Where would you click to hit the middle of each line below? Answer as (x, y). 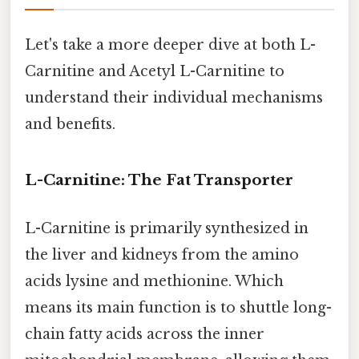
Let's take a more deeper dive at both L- (170, 44)
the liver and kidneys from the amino (162, 254)
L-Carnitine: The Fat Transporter (159, 180)
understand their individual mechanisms (174, 97)
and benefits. (70, 124)
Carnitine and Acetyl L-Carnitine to (155, 71)
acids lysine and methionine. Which (154, 281)
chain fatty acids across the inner (145, 334)
